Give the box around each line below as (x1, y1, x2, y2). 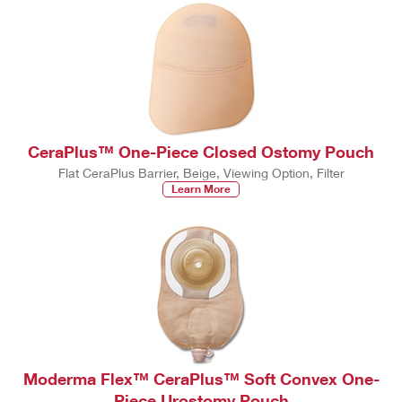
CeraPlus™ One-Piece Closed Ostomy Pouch (28, 142, 374, 162)
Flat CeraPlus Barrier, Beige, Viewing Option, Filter (57, 165, 345, 181)
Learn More (171, 182, 231, 197)
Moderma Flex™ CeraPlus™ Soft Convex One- (22, 369, 380, 389)
